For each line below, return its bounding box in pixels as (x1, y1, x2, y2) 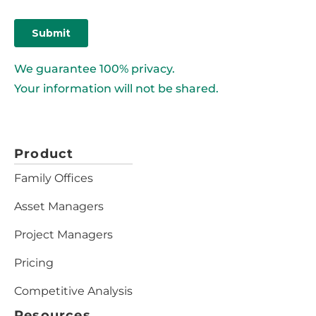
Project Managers (14, 228, 113, 242)
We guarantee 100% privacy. (14, 62, 175, 76)
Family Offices (14, 171, 93, 186)
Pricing (14, 256, 54, 270)
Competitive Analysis (14, 284, 133, 298)
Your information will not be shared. (14, 82, 219, 96)
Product (14, 146, 74, 162)
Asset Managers (14, 200, 104, 214)
